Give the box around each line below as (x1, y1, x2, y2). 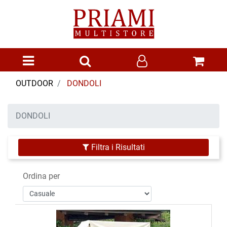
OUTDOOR (16, 78, 53, 88)
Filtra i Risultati (89, 142, 145, 152)
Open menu (33, 55, 74, 65)
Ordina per (23, 171, 60, 181)
